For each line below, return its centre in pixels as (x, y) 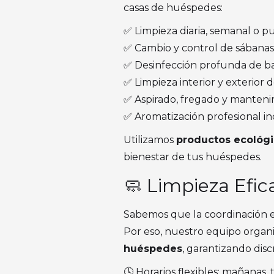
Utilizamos (150, 140)
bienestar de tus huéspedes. (193, 157)
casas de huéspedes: (173, 8)
